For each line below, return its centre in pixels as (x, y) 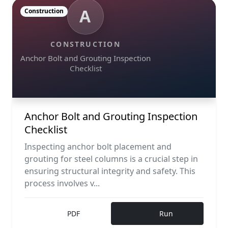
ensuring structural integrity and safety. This (110, 171)
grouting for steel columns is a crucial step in (111, 159)
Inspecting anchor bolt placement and (98, 147)
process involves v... (62, 183)
